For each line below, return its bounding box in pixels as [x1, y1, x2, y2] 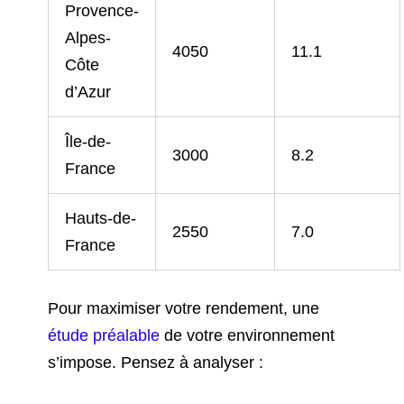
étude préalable [48, 326, 161, 345]
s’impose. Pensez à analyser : [48, 353, 264, 372]
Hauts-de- [65, 209, 137, 228]
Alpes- [65, 29, 112, 48]
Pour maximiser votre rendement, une [48, 299, 320, 318]
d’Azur [65, 83, 112, 102]
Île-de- [65, 133, 112, 151]
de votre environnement [160, 326, 335, 345]
